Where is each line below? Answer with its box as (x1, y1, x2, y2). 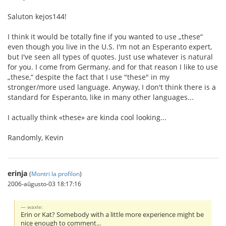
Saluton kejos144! (8, 12, 67, 21)
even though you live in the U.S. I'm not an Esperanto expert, (8, 42, 212, 51)
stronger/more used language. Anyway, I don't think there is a (8, 82, 216, 92)
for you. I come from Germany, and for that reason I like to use (8, 62, 218, 72)
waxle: (27, 203, 43, 210)
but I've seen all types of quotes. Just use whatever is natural (8, 52, 213, 62)
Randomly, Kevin (8, 133, 64, 142)
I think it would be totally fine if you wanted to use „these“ (8, 32, 203, 41)
